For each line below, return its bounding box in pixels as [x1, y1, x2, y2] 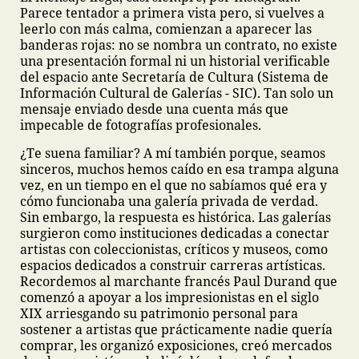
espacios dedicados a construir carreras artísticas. [20, 256, 325, 274]
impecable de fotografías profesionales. [20, 116, 264, 134]
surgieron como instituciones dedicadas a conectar [20, 224, 329, 242]
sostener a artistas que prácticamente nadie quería [20, 321, 333, 338]
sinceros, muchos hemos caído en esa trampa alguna [20, 160, 339, 178]
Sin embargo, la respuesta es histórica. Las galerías [20, 208, 331, 226]
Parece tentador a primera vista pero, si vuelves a [20, 4, 325, 22]
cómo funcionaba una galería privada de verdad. [20, 192, 318, 210]
